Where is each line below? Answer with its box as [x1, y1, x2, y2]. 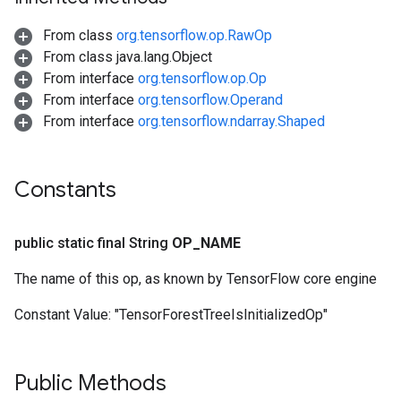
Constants [14, 176, 116, 203]
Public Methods [14, 370, 166, 397]
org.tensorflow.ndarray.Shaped [138, 113, 325, 130]
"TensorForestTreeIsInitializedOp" [115, 306, 328, 323]
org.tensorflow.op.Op [138, 70, 267, 87]
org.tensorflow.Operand [138, 91, 283, 108]
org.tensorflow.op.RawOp [116, 27, 272, 44]
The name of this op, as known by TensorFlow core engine [14, 270, 377, 287]
